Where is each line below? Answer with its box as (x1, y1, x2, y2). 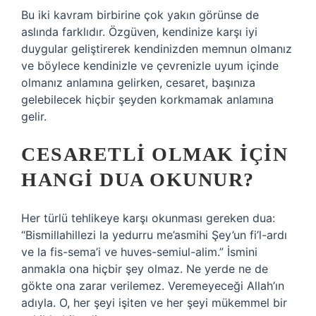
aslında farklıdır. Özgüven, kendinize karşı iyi (21, 25, 257, 39)
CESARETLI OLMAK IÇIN (21, 143, 288, 165)
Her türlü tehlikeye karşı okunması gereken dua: (21, 211, 275, 225)
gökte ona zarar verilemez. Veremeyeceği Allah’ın (21, 279, 284, 293)
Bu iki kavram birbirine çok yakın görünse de (21, 8, 259, 22)
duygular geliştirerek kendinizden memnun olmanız (21, 42, 292, 56)
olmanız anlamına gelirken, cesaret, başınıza (21, 75, 255, 90)
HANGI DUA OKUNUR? (21, 169, 255, 190)
